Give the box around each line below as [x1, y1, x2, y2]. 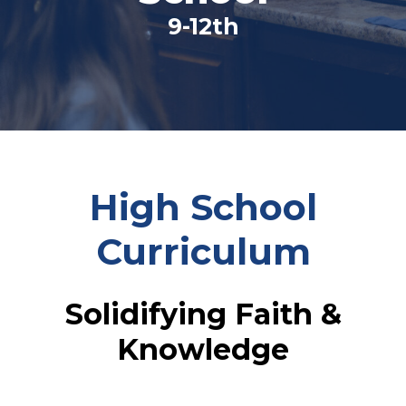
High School [89, 184, 317, 229]
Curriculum [95, 228, 311, 274]
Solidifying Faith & [64, 295, 342, 332]
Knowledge [117, 331, 289, 367]
